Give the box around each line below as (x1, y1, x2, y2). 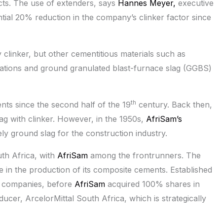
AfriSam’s (146, 114, 182, 124)
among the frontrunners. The (88, 150, 201, 161)
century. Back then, (136, 100, 212, 110)
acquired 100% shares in (105, 179, 200, 189)
